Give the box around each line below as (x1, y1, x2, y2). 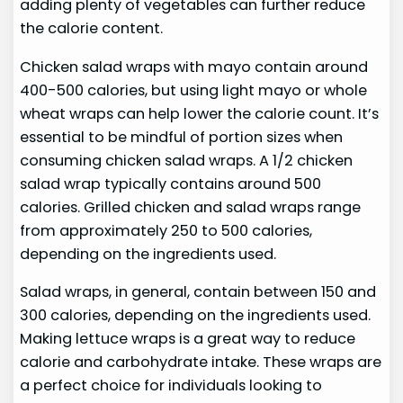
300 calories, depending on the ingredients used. (20, 304, 372, 326)
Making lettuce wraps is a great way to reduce (20, 327, 356, 349)
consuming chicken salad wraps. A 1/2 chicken (20, 149, 354, 171)
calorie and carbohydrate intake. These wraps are (20, 351, 382, 372)
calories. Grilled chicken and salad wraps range (20, 196, 362, 218)
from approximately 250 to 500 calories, (20, 219, 313, 241)
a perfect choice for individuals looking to (20, 374, 323, 396)
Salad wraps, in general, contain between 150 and (20, 281, 377, 302)
